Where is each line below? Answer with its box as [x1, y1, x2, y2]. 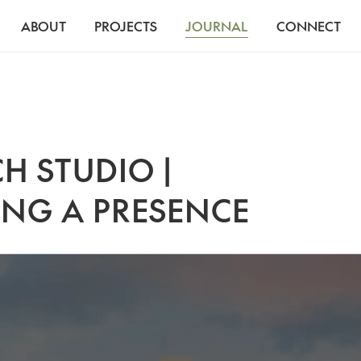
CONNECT [276, 16, 341, 35]
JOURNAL [185, 16, 248, 35]
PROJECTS [93, 16, 157, 35]
